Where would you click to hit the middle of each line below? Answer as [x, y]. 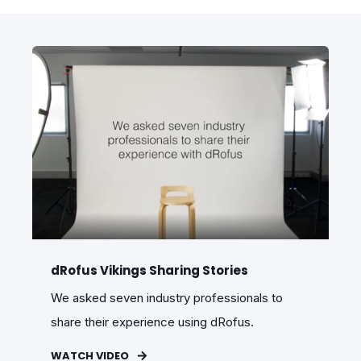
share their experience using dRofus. [154, 322]
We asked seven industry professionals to [166, 297]
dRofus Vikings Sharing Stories [149, 270]
